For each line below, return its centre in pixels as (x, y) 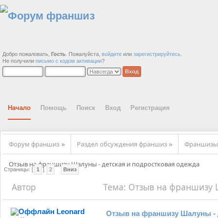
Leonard (71, 211)
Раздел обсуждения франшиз (122, 144)
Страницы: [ (19, 169)
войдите (112, 54)
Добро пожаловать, (27, 54)
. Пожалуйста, (84, 54)
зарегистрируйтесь (157, 54)
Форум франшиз (34, 144)
